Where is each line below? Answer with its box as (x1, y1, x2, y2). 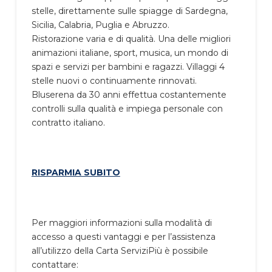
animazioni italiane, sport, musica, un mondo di (31, 47, 228, 58)
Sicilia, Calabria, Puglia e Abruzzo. (31, 19, 169, 30)
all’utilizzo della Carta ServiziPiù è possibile (31, 245, 208, 257)
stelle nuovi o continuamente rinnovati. (31, 75, 197, 86)
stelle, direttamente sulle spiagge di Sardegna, (31, 5, 228, 16)
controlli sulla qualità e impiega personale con (31, 103, 223, 114)
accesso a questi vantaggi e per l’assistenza (31, 231, 216, 243)
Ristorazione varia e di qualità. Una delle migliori (31, 33, 231, 44)
